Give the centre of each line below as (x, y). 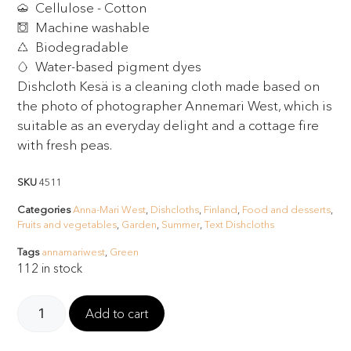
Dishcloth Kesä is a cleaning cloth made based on (169, 86)
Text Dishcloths (240, 224)
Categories (44, 209)
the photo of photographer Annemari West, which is (175, 106)
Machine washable (92, 27)
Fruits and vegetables (67, 224)
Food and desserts (287, 209)
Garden (139, 224)
